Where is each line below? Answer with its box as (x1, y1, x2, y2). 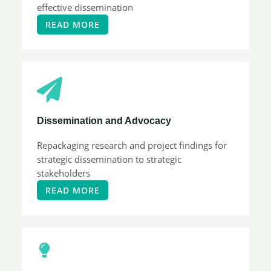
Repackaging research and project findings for (37, 139, 227, 151)
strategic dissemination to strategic (37, 153, 181, 165)
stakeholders (37, 167, 90, 179)
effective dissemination (37, 1, 133, 13)
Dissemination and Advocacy (37, 115, 171, 126)
